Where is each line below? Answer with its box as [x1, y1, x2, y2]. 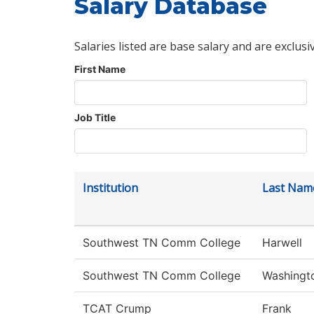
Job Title [74, 111, 116, 124]
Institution [83, 180, 138, 196]
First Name [74, 63, 125, 76]
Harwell [262, 235, 302, 250]
